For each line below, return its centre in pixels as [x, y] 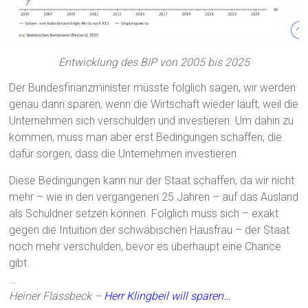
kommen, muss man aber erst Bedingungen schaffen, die [146, 137]
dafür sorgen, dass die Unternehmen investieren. [124, 153]
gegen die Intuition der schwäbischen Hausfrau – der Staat [150, 230]
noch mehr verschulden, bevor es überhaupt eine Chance [145, 246]
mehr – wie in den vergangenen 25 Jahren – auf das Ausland [154, 197]
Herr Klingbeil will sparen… [167, 296]
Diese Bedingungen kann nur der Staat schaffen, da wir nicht [152, 180]
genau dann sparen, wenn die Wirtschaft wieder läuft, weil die [154, 104]
